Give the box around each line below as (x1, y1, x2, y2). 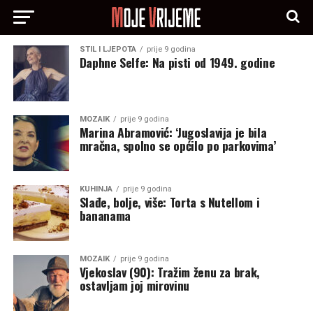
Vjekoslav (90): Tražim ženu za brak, (79, 263, 260, 281)
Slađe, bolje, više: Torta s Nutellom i (79, 193, 260, 211)
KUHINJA (79, 184, 112, 194)
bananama (79, 206, 131, 224)
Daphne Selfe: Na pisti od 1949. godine (79, 53, 275, 71)
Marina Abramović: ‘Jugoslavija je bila (79, 123, 267, 141)
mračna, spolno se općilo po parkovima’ (79, 136, 276, 154)
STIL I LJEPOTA (79, 45, 136, 54)
